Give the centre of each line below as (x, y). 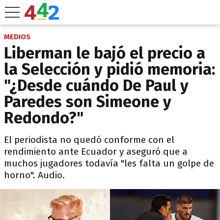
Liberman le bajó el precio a (105, 53)
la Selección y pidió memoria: (110, 69)
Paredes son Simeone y (88, 102)
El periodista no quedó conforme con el (89, 140)
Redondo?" (44, 118)
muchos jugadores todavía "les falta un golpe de (109, 163)
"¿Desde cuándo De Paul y (96, 85)
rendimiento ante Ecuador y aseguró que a (96, 151)
